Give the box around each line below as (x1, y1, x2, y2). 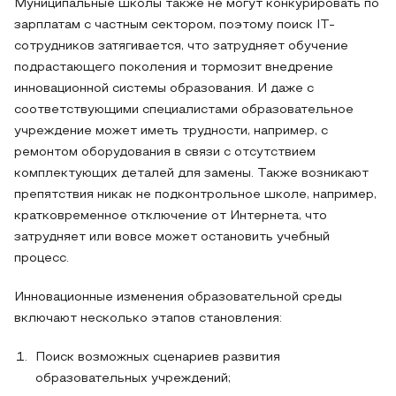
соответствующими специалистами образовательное (14, 104, 354, 116)
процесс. (14, 253, 69, 264)
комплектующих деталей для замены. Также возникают (14, 168, 369, 179)
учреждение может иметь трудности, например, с (14, 126, 328, 137)
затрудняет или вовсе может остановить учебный (14, 232, 330, 243)
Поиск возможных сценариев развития (35, 352, 280, 363)
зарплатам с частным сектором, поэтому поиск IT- (14, 19, 335, 31)
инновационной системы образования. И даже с (14, 83, 314, 95)
